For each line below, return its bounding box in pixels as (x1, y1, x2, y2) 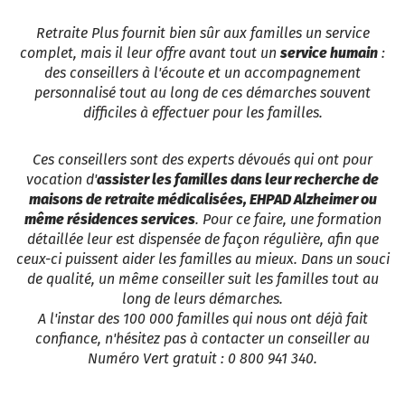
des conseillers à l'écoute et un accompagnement (44, 64, 361, 82)
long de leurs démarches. (122, 290, 283, 308)
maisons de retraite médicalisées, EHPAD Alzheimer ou (28, 191, 377, 209)
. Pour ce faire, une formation (194, 211, 381, 229)
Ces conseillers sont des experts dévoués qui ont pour (33, 151, 372, 169)
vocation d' (26, 171, 97, 189)
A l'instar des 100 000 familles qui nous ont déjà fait (37, 310, 368, 328)
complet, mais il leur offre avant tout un (20, 44, 280, 62)
